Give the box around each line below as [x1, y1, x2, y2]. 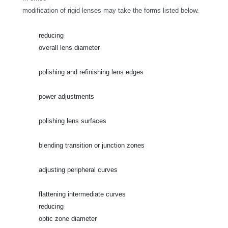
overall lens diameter [39, 44, 100, 51]
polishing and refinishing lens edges [39, 68, 144, 76]
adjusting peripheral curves [39, 166, 118, 174]
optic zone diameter [39, 215, 97, 222]
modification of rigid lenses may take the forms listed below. [22, 7, 199, 14]
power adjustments [39, 93, 94, 100]
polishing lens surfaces [39, 117, 106, 125]
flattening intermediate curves [39, 190, 126, 198]
